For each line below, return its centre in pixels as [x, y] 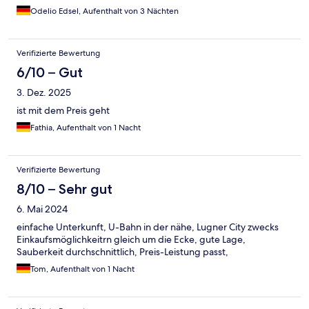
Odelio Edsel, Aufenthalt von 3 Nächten [104, 11]
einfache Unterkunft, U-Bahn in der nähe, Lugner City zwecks [148, 227]
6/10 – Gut [50, 73]
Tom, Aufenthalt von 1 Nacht [82, 269]
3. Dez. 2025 [44, 93]
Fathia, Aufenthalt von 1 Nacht [86, 128]
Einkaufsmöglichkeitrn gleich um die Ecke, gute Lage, [131, 240]
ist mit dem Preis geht [63, 111]
